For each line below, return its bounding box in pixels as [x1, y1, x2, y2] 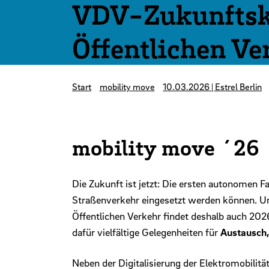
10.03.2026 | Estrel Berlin [163, 80, 262, 92]
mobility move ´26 [72, 133, 259, 162]
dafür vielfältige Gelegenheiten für [72, 226, 220, 239]
